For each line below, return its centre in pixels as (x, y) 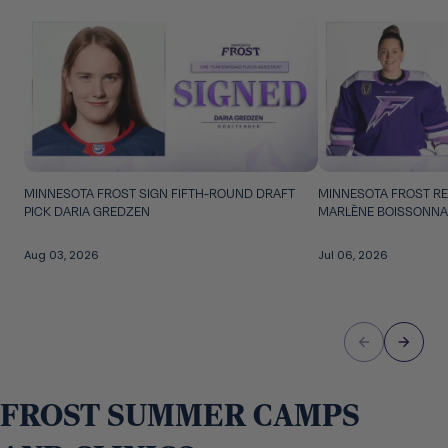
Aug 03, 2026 (61, 255)
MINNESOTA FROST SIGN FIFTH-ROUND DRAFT (159, 193)
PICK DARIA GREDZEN (87, 211)
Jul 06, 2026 (353, 255)
